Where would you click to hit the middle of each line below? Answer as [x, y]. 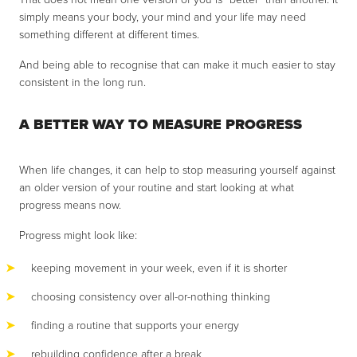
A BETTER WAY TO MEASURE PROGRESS [161, 124]
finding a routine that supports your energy [135, 325]
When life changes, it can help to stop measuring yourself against [177, 170]
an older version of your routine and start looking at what [157, 187]
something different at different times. [109, 34]
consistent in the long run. [82, 82]
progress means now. [70, 205]
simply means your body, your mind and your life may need [163, 17]
